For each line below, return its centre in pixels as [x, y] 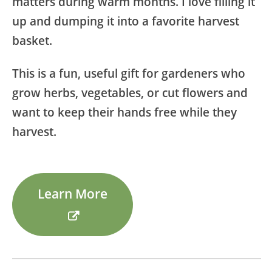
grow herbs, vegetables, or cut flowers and [130, 93]
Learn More [73, 193]
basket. [32, 40]
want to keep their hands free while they [124, 112]
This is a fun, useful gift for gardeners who [129, 73]
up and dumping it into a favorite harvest [126, 21]
